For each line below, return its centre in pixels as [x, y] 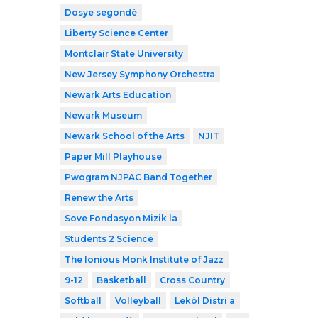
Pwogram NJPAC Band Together [138, 177]
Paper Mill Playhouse [113, 156]
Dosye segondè [101, 12]
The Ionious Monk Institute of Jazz [144, 259]
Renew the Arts [99, 197]
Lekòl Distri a [205, 300]
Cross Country [192, 280]
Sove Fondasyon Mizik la [121, 218]
